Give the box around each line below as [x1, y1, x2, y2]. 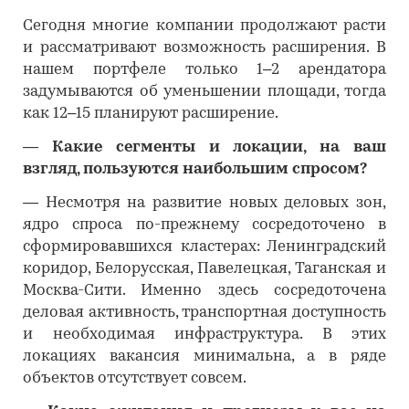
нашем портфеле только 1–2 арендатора [23, 62, 386, 78]
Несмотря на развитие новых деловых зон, [45, 195, 387, 211]
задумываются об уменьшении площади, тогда [23, 84, 386, 100]
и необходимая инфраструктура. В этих [23, 327, 386, 342]
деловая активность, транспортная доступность [23, 305, 386, 320]
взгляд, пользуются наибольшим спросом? [23, 162, 367, 177]
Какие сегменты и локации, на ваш [51, 140, 387, 155]
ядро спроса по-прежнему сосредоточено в [23, 217, 386, 233]
